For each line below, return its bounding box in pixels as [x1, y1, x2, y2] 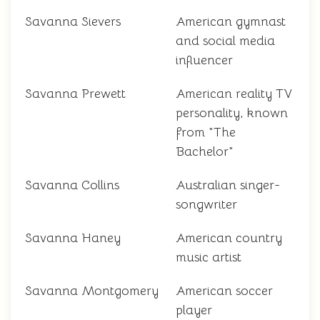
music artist [176, 249, 241, 266]
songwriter [176, 196, 237, 213]
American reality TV [176, 86, 292, 102]
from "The [176, 124, 236, 141]
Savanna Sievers [25, 14, 121, 30]
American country [176, 230, 282, 246]
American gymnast [176, 14, 286, 30]
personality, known [176, 105, 288, 121]
